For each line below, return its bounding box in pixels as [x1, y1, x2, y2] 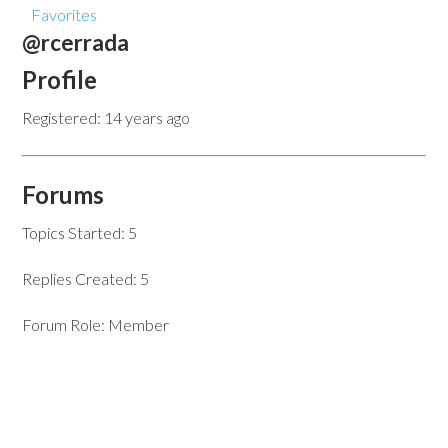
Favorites [31, 5, 98, 24]
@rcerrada [22, 29, 130, 56]
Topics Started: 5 [22, 223, 138, 242]
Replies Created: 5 [22, 269, 150, 288]
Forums [22, 180, 105, 209]
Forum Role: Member [22, 315, 170, 334]
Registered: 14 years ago [22, 108, 191, 127]
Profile [22, 65, 98, 94]
